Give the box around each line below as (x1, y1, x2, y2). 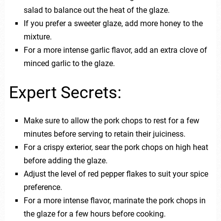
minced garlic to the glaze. (23, 58, 115, 68)
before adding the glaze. (23, 156, 108, 166)
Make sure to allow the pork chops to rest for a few (23, 116, 199, 126)
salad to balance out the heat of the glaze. (23, 5, 170, 15)
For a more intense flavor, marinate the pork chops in (23, 196, 206, 206)
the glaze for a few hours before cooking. (23, 209, 166, 219)
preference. (23, 183, 62, 192)
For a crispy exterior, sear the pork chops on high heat (23, 143, 208, 152)
